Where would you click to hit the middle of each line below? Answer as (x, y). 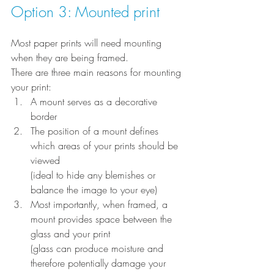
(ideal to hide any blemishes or (94, 175)
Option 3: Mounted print (85, 12)
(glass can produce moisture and (98, 248)
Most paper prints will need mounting (88, 43)
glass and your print (70, 234)
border (44, 116)
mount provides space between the (103, 219)
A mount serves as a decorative (95, 102)
